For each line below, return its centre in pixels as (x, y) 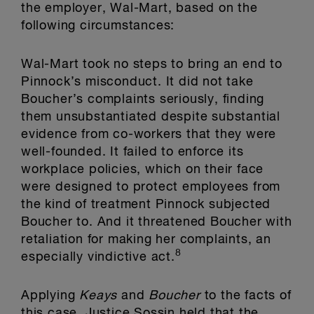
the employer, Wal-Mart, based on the (139, 8)
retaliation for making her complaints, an (146, 240)
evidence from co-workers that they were (149, 135)
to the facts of (248, 296)
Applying (50, 296)
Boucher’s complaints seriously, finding (143, 100)
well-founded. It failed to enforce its (132, 152)
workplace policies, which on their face (143, 170)
